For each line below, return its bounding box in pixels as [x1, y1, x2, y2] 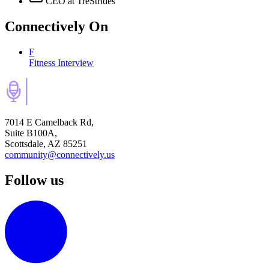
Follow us [5, 172, 64, 188]
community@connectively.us [5, 149, 115, 160]
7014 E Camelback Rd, [5, 116, 94, 127]
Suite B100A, [5, 127, 57, 138]
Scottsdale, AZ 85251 [5, 138, 87, 149]
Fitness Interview [29, 57, 94, 68]
